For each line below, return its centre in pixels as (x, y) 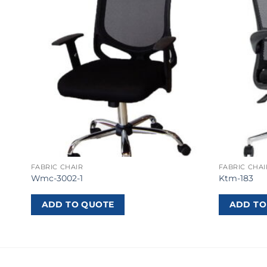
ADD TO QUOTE (78, 205)
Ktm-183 (236, 178)
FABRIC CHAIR (57, 167)
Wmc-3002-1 (57, 178)
